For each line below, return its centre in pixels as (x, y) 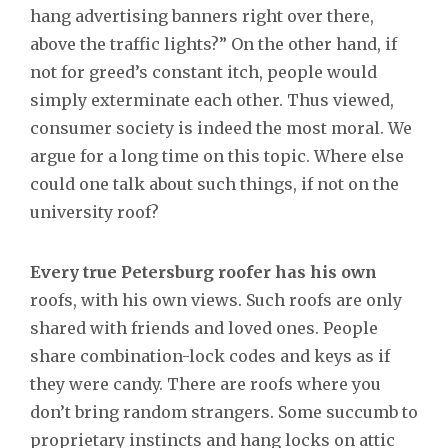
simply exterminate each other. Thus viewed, (212, 99)
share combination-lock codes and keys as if (210, 355)
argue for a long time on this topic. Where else (217, 155)
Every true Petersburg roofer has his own (203, 271)
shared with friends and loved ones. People (204, 327)
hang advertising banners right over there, (202, 15)
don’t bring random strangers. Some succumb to (224, 411)
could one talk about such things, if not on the (214, 183)
